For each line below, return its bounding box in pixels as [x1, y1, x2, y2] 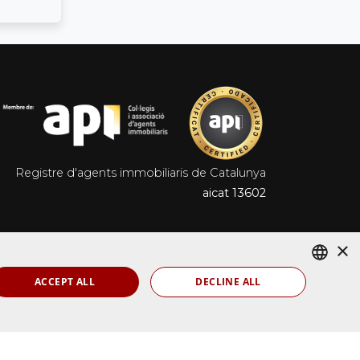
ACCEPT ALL [34, 275, 95, 288]
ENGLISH [300, 315, 336, 327]
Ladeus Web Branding [180, 311, 266, 321]
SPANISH [300, 288, 336, 300]
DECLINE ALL [195, 275, 261, 288]
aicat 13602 [202, 186, 266, 200]
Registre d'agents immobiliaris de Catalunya [15, 166, 266, 180]
